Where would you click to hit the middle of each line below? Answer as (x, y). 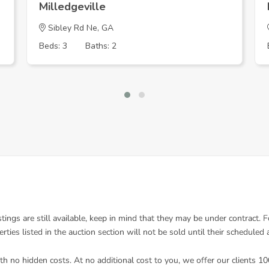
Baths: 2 (101, 46)
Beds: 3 (53, 46)
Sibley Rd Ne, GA (80, 28)
